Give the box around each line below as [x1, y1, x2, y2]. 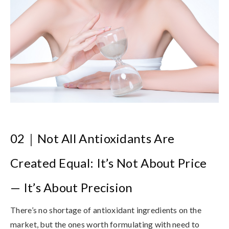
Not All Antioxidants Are [37, 131, 175, 146]
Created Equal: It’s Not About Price [10, 155, 207, 171]
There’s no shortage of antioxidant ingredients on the [10, 205, 201, 215]
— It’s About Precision [10, 180, 133, 195]
